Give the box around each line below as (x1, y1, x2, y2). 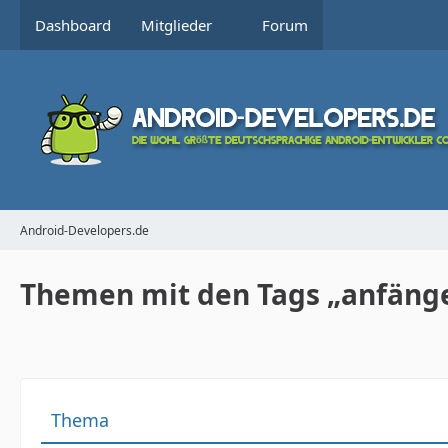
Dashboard (35, 15, 111, 35)
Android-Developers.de (20, 221, 149, 239)
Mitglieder (141, 15, 212, 35)
